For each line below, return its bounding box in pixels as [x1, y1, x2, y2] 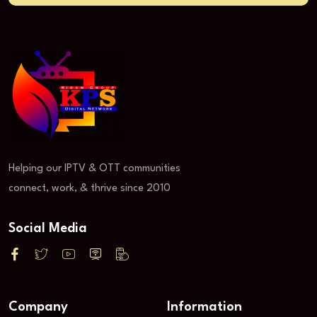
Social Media [8, 222, 87, 236]
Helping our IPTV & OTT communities [8, 163, 180, 175]
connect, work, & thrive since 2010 [8, 183, 171, 195]
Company [8, 301, 68, 314]
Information [167, 301, 242, 314]
